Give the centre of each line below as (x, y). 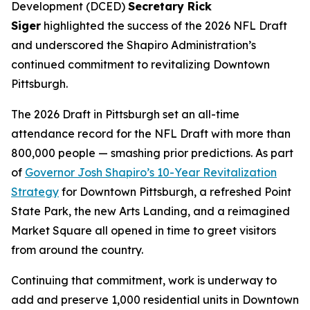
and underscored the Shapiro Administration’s (134, 45)
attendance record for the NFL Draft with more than (151, 134)
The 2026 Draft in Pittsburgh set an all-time (125, 114)
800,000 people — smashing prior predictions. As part (152, 153)
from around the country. (77, 250)
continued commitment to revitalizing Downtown (140, 64)
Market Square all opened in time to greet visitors (144, 230)
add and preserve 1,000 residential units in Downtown (155, 300)
